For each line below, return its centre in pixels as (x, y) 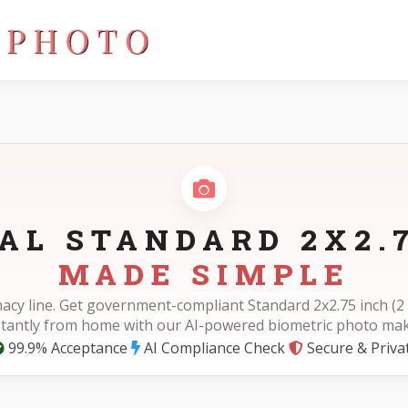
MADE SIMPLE (204, 274)
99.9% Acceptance (66, 348)
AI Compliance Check (212, 348)
